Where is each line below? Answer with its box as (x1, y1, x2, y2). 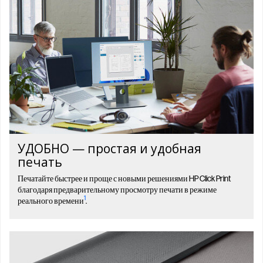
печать (18, 154, 62, 171)
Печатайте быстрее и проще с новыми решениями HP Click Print (18, 173, 231, 184)
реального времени (18, 195, 84, 206)
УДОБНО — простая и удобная (18, 140, 201, 157)
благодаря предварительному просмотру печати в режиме (18, 184, 217, 195)
